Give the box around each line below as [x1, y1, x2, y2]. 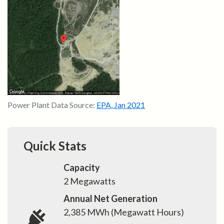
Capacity [63, 162, 100, 173]
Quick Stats [23, 138, 86, 153]
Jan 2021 [114, 100, 145, 110]
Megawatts [68, 175, 115, 187]
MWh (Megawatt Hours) [85, 206, 184, 218]
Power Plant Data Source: [7, 100, 96, 110]
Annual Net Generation [63, 193, 157, 204]
